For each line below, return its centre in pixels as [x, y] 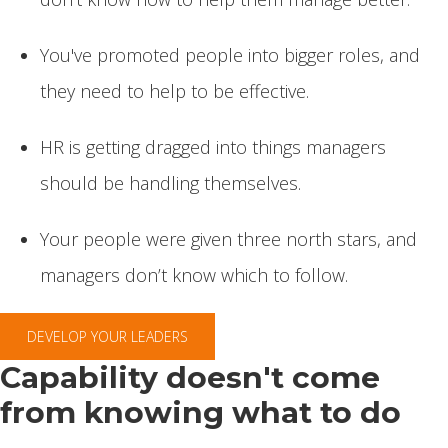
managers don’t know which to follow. [194, 275]
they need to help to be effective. [174, 91]
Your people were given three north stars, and [228, 239]
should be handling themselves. [170, 183]
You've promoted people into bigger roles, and [230, 55]
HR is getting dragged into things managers [213, 147]
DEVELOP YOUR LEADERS [107, 336]
